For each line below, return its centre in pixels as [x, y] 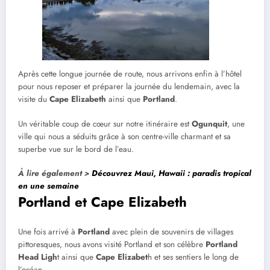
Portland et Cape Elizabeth [102, 202]
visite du [34, 99]
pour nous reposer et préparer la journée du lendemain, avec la [129, 87]
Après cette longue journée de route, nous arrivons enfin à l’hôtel [130, 74]
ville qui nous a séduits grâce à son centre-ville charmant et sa [124, 136]
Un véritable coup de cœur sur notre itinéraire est [105, 124]
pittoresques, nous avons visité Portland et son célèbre [112, 245]
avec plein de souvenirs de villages [171, 232]
